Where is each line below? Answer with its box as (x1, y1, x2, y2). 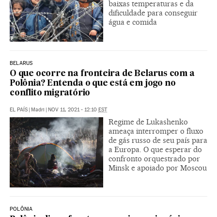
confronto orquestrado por (108, 154, 200, 164)
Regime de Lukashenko (108, 117, 188, 127)
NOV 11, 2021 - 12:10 (48, 107, 98, 113)
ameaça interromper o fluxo (108, 126, 203, 136)
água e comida (108, 17, 157, 27)
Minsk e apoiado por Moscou (108, 163, 207, 173)
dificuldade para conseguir (108, 8, 198, 18)
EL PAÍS (10, 107, 28, 113)
